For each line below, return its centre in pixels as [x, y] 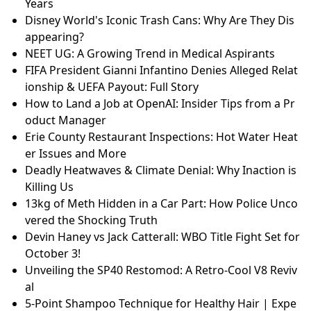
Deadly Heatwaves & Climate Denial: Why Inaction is [161, 170]
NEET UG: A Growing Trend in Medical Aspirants [150, 54]
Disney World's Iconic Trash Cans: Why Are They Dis [160, 20]
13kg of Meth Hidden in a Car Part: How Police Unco [161, 204]
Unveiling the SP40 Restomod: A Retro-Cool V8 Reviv [161, 270]
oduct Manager [66, 120]
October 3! [53, 254]
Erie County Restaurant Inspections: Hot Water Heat [161, 137]
